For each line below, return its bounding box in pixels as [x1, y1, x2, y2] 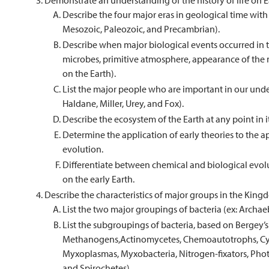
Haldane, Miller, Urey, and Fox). [62, 97, 184, 109]
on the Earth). [62, 67, 116, 79]
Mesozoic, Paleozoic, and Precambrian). [62, 23, 220, 35]
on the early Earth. [62, 173, 134, 185]
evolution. [62, 143, 103, 155]
